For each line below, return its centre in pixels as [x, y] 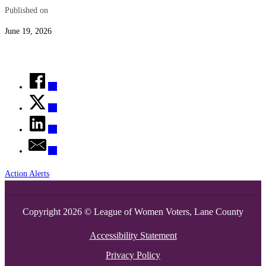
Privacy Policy [133, 255]
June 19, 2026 [28, 31]
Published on [26, 10]
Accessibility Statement [133, 235]
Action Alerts [27, 173]
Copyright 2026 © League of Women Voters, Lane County [133, 211]
